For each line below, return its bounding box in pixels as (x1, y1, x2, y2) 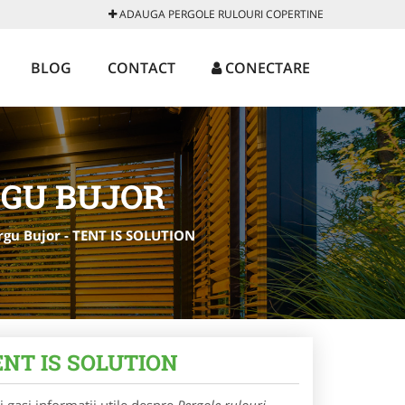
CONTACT (108, 58, 175, 78)
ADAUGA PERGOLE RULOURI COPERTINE (117, 6, 324, 22)
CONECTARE (221, 58, 310, 78)
